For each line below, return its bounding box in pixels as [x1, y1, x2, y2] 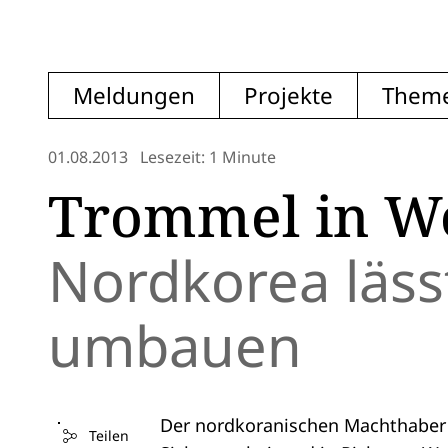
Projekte [244, 80, 333, 111]
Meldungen [73, 80, 195, 111]
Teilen [88, 426, 129, 445]
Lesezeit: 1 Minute [140, 145, 276, 168]
